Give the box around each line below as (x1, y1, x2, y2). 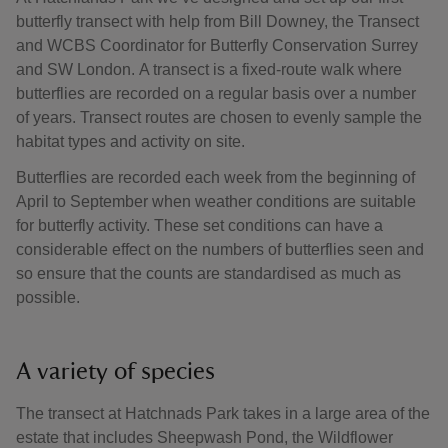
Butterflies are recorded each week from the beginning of (16, 169, 415, 186)
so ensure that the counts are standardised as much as (16, 265, 401, 282)
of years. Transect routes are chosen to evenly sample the (16, 109, 422, 126)
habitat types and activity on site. (16, 133, 249, 150)
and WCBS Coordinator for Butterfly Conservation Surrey (16, 37, 418, 54)
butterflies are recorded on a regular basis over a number (16, 85, 416, 102)
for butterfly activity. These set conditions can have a (16, 217, 383, 234)
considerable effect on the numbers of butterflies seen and (16, 241, 424, 258)
